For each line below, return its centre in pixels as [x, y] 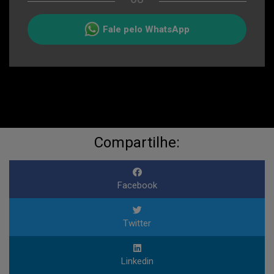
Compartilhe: [137, 143]
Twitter [137, 224]
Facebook [137, 186]
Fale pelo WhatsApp [146, 30]
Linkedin [137, 261]
